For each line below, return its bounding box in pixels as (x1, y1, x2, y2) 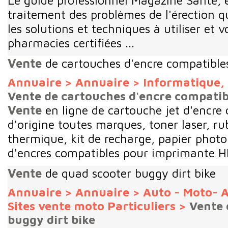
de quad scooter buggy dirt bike (42, 165, 216, 180)
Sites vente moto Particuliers (8, 198, 176, 213)
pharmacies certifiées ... (8, 35, 134, 50)
